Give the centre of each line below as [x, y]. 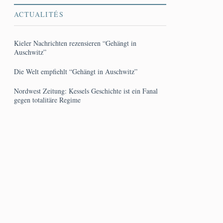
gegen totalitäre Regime [47, 100]
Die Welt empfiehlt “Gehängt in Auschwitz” [76, 71]
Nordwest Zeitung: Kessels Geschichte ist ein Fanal [86, 91]
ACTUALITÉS [39, 14]
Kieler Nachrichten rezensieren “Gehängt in [75, 43]
